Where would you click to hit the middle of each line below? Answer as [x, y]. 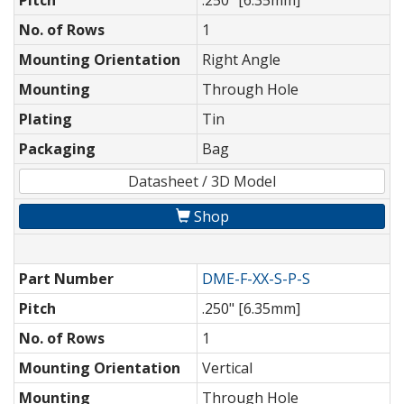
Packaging [57, 149]
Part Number [66, 279]
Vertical [227, 368]
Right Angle [241, 60]
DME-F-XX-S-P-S [256, 279]
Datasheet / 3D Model [202, 182]
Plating [46, 119]
